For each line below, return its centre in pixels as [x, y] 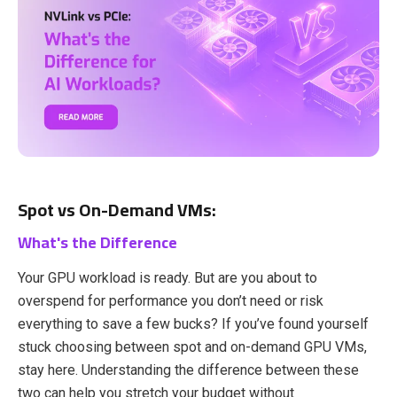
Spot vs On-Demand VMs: [117, 209]
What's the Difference [97, 242]
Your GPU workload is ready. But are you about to [167, 277]
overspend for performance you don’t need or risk [171, 300]
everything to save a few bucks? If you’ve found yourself [193, 323]
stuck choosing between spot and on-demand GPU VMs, [192, 346]
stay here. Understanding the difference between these [188, 370]
